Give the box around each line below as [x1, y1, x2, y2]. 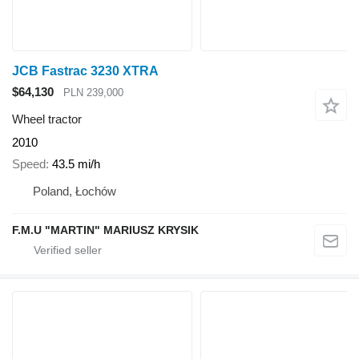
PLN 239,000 [63, 86, 123, 99]
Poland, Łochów [33, 184, 116, 198]
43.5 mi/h [52, 156, 100, 171]
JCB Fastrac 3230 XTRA [12, 63, 159, 78]
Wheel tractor [12, 112, 82, 127]
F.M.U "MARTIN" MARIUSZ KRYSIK [12, 223, 199, 236]
